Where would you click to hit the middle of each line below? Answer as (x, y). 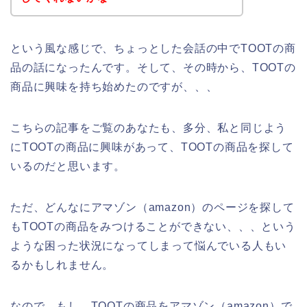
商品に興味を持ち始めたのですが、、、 (114, 86)
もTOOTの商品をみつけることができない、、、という (153, 226)
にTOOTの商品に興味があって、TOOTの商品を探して (152, 147)
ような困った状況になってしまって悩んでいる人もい (149, 245)
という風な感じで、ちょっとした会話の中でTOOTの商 (153, 48)
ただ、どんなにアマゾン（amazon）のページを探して (152, 207)
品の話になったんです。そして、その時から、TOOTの (153, 67)
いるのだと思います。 (68, 166)
